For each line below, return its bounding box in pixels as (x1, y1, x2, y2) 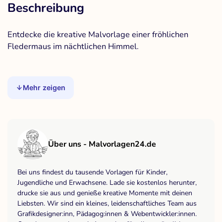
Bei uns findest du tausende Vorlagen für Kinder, (17, 167, 167, 177)
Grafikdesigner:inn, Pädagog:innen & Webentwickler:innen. (17, 209, 197, 219)
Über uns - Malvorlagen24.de (48, 138, 156, 150)
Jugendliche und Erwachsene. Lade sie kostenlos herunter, (17, 177, 197, 187)
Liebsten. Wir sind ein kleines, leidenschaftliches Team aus (17, 198, 197, 208)
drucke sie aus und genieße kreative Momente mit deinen (17, 188, 192, 198)
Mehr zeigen (23, 83, 66, 92)
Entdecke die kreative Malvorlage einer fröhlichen (7, 28, 188, 40)
